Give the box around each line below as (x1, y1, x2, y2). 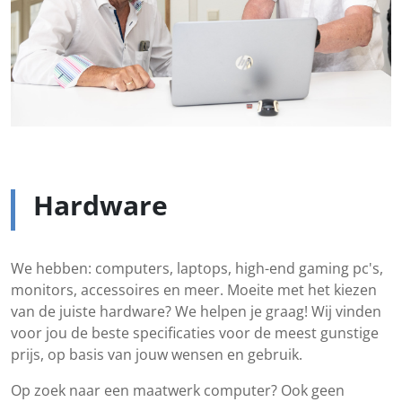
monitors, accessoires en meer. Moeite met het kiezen (11, 280, 377, 301)
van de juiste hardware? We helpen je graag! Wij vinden (11, 301, 381, 322)
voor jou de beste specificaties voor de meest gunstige (11, 323, 379, 344)
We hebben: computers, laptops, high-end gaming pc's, (11, 258, 383, 279)
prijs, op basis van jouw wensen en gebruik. (11, 345, 302, 365)
